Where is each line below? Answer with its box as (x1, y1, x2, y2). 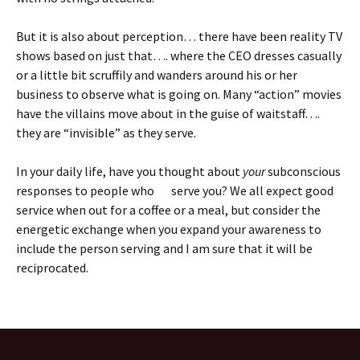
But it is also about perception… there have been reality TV (16, 27, 342, 44)
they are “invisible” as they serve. (16, 124, 196, 141)
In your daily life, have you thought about (16, 162, 243, 179)
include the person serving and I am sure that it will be (16, 239, 313, 256)
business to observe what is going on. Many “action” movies (16, 85, 342, 102)
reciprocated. (16, 259, 88, 276)
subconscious (265, 162, 341, 179)
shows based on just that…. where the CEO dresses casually (16, 47, 342, 63)
